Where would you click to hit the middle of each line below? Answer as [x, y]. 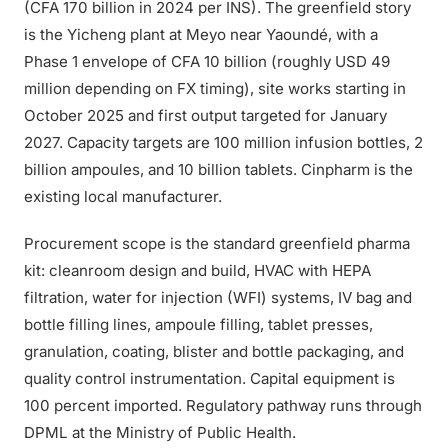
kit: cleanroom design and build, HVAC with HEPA [197, 270]
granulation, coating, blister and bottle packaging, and [214, 351]
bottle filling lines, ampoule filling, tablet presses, [198, 324]
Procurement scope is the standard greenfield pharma [217, 243]
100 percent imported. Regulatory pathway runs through [223, 405]
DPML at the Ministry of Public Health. [160, 432]
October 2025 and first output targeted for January [205, 115]
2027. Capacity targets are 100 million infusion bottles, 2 [223, 142]
